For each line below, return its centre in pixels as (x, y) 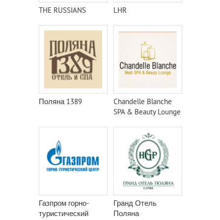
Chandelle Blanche (143, 101)
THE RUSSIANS (62, 10)
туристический (64, 213)
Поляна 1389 (60, 101)
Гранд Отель (135, 203)
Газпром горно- (64, 203)
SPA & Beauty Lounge (147, 112)
